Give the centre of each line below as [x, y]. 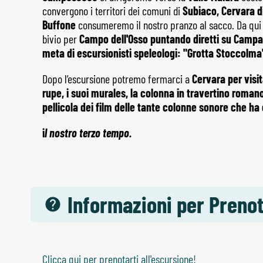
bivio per [61, 38]
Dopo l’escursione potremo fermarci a [117, 78]
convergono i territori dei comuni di [112, 10]
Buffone [59, 24]
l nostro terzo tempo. [88, 132]
